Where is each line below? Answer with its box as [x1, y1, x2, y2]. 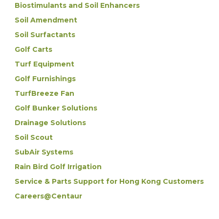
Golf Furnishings [15, 74, 76, 83]
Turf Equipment [15, 60, 74, 68]
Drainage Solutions [15, 118, 86, 127]
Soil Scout [15, 133, 53, 142]
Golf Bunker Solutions [15, 104, 97, 112]
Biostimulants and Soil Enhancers [15, 1, 140, 10]
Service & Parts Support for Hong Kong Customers [15, 177, 204, 186]
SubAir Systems [15, 148, 73, 156]
